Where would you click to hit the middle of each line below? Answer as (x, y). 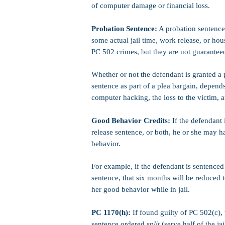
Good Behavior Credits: (131, 121)
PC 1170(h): (111, 212)
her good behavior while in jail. (141, 189)
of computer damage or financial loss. (151, 6)
